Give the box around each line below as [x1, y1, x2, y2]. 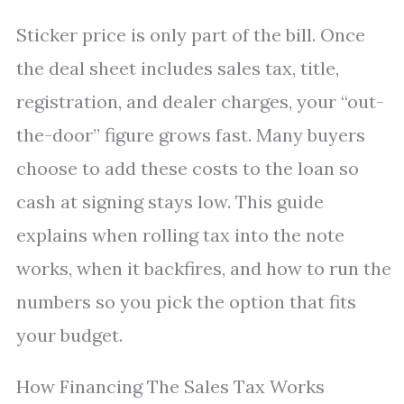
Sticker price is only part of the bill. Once [16, 23, 365, 46]
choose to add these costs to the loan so [16, 157, 359, 179]
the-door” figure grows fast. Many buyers [16, 124, 365, 146]
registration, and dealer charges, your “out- [16, 90, 384, 113]
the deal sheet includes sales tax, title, [16, 57, 339, 79]
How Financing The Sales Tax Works [16, 375, 325, 398]
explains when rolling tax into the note [16, 224, 344, 246]
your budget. [16, 324, 123, 346]
